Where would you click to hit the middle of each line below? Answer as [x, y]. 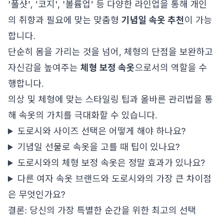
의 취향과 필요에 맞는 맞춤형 [65, 20]
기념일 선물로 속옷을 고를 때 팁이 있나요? [99, 147]
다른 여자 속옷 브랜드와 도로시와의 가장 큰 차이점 [115, 179]
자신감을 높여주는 [44, 68]
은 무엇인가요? [37, 194]
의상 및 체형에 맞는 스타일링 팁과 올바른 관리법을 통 [111, 99]
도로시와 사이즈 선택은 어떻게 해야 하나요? [102, 131]
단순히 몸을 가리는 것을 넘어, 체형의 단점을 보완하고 [111, 52]
